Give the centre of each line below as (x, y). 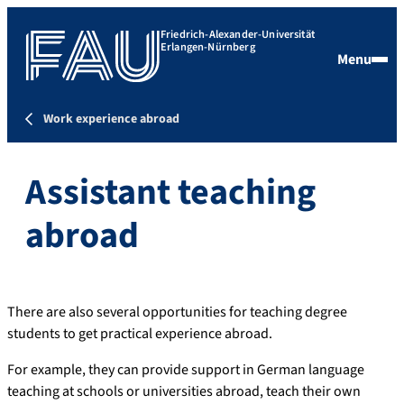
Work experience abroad (111, 119)
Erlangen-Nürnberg (208, 47)
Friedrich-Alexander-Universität (238, 35)
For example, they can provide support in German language (186, 369)
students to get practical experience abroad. (140, 333)
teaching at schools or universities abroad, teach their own (184, 391)
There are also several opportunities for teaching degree (177, 312)
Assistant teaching (170, 192)
